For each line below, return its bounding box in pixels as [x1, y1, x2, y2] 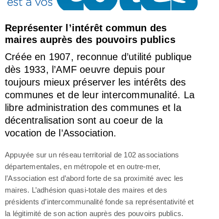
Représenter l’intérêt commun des [5, 22, 167, 33]
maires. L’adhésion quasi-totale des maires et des [5, 185, 167, 194]
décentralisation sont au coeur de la [5, 114, 163, 126]
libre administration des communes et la [5, 102, 181, 113]
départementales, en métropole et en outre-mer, [5, 162, 161, 171]
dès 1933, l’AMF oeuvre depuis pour [5, 64, 165, 75]
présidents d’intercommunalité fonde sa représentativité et [5, 197, 194, 206]
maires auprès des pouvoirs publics [5, 34, 175, 45]
